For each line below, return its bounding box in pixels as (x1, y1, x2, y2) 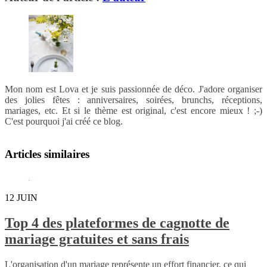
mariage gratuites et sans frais (5, 231, 189, 247)
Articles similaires (5, 148, 89, 160)
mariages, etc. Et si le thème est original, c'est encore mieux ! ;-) (5, 105, 262, 116)
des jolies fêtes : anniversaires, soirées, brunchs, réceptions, (5, 95, 262, 105)
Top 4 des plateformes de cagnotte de (5, 215, 229, 231)
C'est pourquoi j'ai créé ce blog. (5, 116, 123, 127)
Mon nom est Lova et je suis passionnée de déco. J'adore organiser (5, 84, 262, 95)
